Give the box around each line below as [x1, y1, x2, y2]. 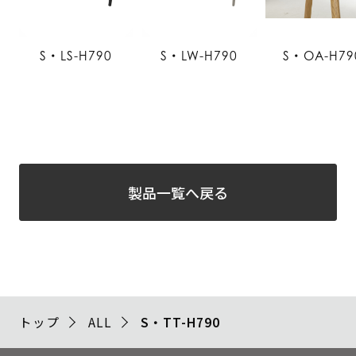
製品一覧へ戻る [127, 182, 228, 203]
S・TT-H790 [140, 313, 220, 331]
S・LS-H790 [40, 48, 113, 64]
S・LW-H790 [161, 48, 238, 64]
